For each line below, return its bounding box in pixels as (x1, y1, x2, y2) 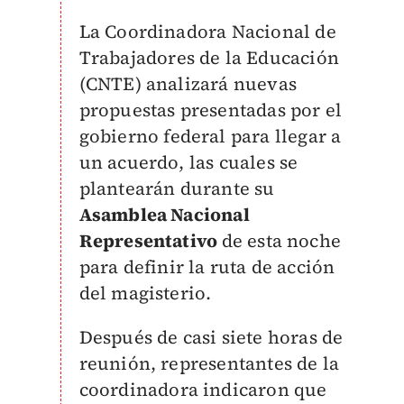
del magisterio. (78, 280, 212, 306)
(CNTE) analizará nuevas (78, 71, 298, 96)
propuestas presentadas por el (78, 97, 343, 123)
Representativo (78, 228, 222, 253)
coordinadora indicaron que (78, 377, 327, 402)
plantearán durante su (78, 176, 275, 201)
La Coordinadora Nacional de (78, 19, 336, 44)
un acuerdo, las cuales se (78, 150, 298, 175)
